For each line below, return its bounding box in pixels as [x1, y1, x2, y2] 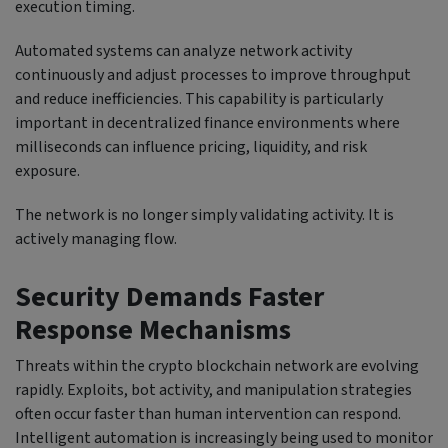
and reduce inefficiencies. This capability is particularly [15, 87, 383, 110]
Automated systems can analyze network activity [15, 39, 352, 62]
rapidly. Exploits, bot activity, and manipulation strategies [15, 378, 412, 401]
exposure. [15, 159, 80, 182]
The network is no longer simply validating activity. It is [15, 203, 394, 226]
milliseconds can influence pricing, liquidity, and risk [15, 135, 367, 158]
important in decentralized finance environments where [15, 111, 400, 134]
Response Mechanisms [15, 309, 291, 350]
